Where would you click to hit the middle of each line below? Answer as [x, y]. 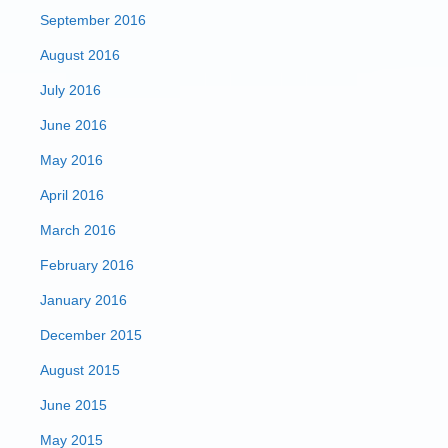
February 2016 [87, 265]
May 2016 [71, 160]
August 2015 [80, 370]
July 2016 [70, 90]
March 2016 [78, 230]
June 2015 [73, 405]
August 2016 [80, 55]
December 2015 [91, 335]
